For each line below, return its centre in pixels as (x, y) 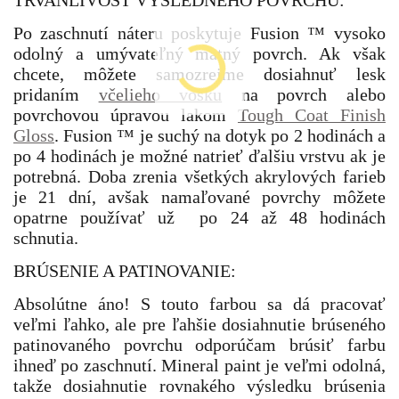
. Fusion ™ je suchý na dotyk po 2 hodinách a (220, 135)
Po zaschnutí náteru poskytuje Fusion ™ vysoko (199, 33)
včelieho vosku (160, 94)
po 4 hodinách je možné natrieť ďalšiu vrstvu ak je (199, 156)
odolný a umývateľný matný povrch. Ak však (199, 53)
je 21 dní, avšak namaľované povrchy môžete (199, 197)
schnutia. (46, 238)
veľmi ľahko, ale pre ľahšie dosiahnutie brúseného (199, 324)
